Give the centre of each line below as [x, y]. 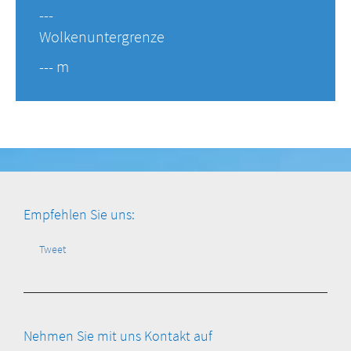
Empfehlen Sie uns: [79, 215]
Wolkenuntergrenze [102, 37]
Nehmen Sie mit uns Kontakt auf [118, 336]
